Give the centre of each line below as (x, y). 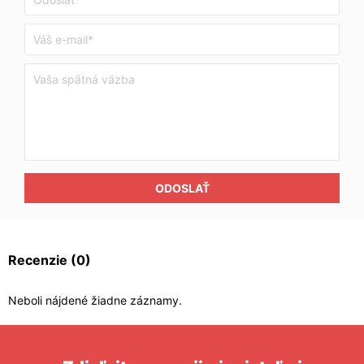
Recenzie (39, 260)
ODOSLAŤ (182, 188)
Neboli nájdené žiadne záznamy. (95, 300)
